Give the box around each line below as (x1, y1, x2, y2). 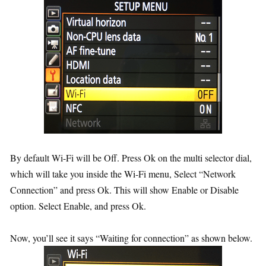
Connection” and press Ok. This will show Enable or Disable (10, 183, 239, 197)
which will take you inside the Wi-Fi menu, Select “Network (10, 167, 236, 180)
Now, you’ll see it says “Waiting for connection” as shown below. (10, 232, 252, 245)
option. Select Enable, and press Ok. (10, 199, 146, 213)
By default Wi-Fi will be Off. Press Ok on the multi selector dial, (10, 151, 252, 164)
